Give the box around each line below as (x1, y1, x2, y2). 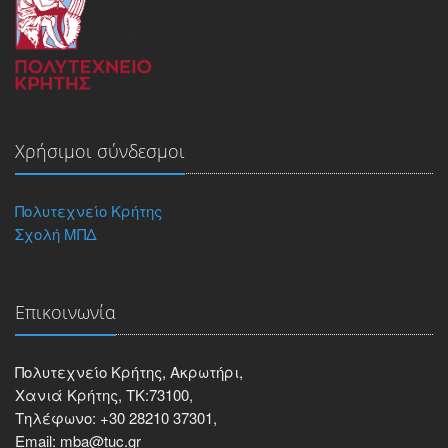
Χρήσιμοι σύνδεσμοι (15, 139, 185, 163)
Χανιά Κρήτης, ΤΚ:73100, (15, 384, 193, 405)
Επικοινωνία (15, 300, 116, 324)
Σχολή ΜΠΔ (15, 223, 97, 244)
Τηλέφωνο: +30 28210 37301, (15, 407, 217, 428)
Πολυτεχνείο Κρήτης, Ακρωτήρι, (15, 361, 243, 382)
